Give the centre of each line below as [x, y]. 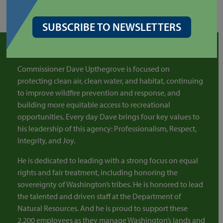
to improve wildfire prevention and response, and [99, 92]
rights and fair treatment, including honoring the [97, 172]
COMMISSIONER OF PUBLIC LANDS [108, 47]
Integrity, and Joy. [48, 140]
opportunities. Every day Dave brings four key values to [108, 116]
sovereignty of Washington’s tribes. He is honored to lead [110, 184]
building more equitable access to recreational [94, 104]
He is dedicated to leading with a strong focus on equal [108, 160]
